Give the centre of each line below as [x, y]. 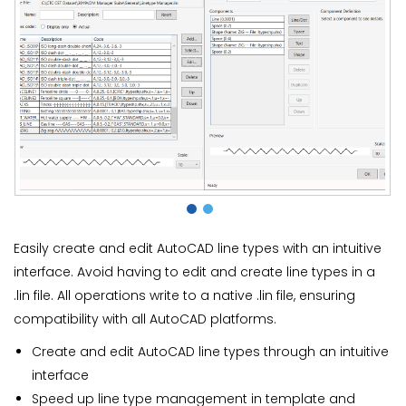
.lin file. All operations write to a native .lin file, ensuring [184, 295]
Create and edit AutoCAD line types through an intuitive [210, 351]
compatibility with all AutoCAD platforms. [145, 319]
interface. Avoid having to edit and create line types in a [194, 271]
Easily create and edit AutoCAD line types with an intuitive [198, 248]
